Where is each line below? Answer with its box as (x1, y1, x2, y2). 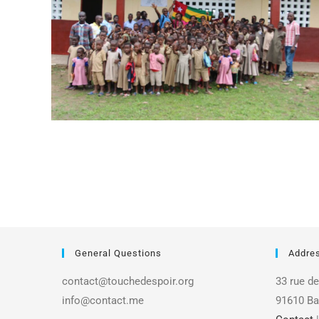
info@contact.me (62, 293, 144, 307)
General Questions (75, 247, 162, 258)
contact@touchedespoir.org (62, 274, 194, 288)
